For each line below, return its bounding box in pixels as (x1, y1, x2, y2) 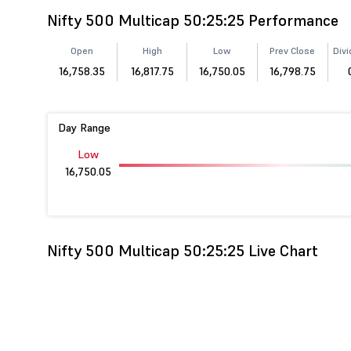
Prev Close (270, 45, 316, 56)
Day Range (58, 121, 110, 135)
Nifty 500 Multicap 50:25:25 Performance (47, 10, 338, 31)
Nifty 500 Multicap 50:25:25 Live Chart (47, 241, 318, 261)
